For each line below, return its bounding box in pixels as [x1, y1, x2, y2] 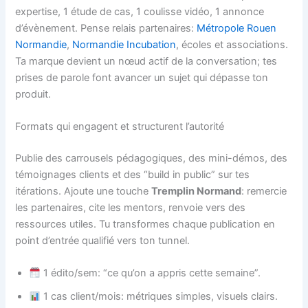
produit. [15, 87, 52, 100]
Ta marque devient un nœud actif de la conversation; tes [15, 54, 278, 67]
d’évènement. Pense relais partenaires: [15, 21, 197, 34]
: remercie [241, 185, 287, 198]
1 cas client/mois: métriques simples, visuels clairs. [41, 290, 278, 303]
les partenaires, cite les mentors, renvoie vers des [15, 201, 246, 214]
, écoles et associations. [176, 38, 289, 51]
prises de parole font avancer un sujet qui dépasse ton [15, 71, 269, 84]
